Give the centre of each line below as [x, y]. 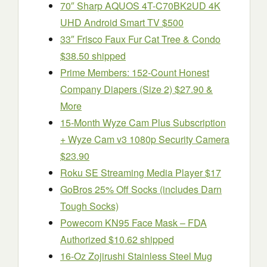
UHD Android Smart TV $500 [122, 22]
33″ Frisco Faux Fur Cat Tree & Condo [140, 39]
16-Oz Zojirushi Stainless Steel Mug [136, 256]
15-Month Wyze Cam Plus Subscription [143, 122]
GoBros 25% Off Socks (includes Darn [141, 189]
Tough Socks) [89, 206]
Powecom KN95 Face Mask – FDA [133, 223]
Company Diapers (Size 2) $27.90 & [136, 89]
